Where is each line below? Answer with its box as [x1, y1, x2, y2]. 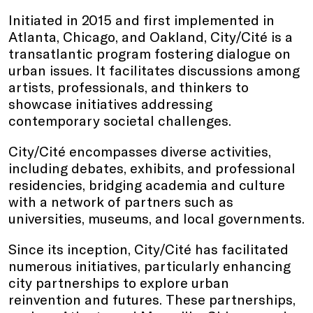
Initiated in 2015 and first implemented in [8, 10, 275, 28]
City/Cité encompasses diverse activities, [8, 142, 271, 159]
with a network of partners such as [8, 192, 233, 210]
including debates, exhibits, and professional [8, 159, 296, 176]
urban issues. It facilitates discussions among [8, 61, 300, 78]
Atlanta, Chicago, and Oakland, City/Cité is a [8, 27, 293, 45]
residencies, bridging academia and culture [8, 175, 285, 193]
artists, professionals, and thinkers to [8, 78, 249, 95]
